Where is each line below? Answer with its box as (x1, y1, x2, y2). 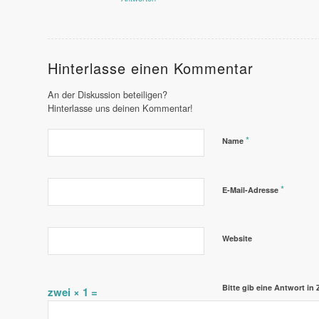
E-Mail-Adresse (222, 184, 281, 196)
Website (222, 233, 252, 244)
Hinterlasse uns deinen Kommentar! (48, 101, 193, 115)
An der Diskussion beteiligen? (48, 88, 167, 102)
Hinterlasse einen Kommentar (48, 58, 253, 79)
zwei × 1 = (48, 284, 98, 300)
